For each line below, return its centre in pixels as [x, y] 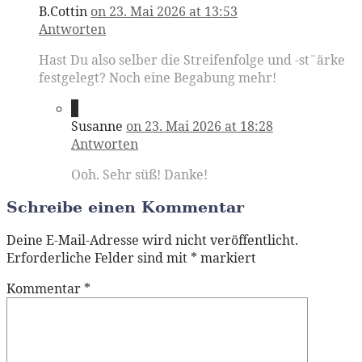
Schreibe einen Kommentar [125, 207]
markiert [227, 258]
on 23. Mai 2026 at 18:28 [200, 126]
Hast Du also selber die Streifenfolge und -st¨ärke [192, 59]
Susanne [97, 126]
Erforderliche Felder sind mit [99, 258]
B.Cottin [63, 11]
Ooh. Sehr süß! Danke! [139, 174]
